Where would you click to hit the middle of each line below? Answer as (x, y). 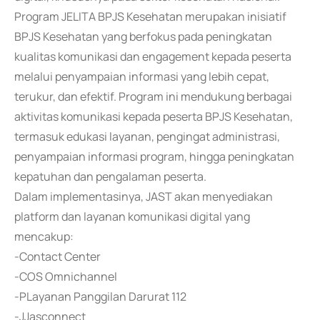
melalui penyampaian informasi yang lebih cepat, (142, 76)
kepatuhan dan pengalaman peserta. (110, 176)
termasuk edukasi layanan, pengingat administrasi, (147, 136)
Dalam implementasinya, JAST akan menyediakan (144, 196)
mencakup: (44, 236)
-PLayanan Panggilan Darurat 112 (100, 296)
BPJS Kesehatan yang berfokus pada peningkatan (143, 36)
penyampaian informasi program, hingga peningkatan (154, 156)
